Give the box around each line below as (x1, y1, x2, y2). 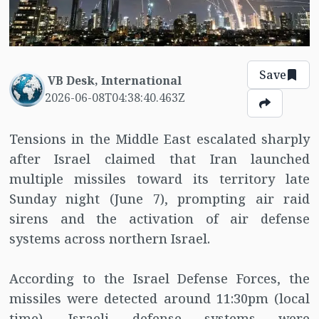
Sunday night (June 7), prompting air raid (9, 190, 310, 208)
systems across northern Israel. (9, 230, 210, 248)
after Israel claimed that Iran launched (9, 150, 310, 168)
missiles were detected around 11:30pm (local (9, 290, 310, 308)
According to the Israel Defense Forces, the (9, 270, 310, 288)
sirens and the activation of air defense (9, 210, 310, 228)
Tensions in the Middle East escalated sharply (9, 130, 310, 148)
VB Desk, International (47, 73, 182, 89)
